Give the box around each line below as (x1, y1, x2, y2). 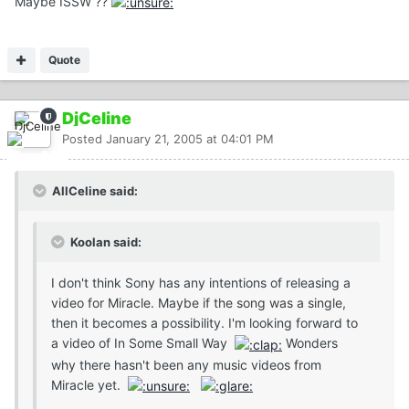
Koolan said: (68, 235, 142, 250)
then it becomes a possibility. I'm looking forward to (51, 315, 358, 331)
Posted (62, 131, 106, 147)
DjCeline (62, 109, 131, 129)
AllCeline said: (49, 184, 138, 199)
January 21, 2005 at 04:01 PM (106, 131, 274, 147)
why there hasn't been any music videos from (51, 356, 321, 372)
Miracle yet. (51, 376, 128, 393)
